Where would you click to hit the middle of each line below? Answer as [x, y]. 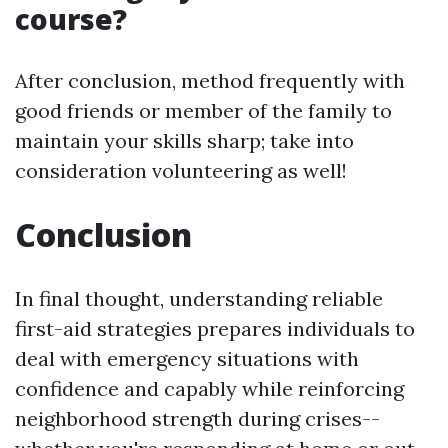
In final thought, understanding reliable [199, 299]
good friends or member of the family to [203, 111]
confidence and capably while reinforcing [209, 389]
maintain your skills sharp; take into [184, 141]
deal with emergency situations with [187, 359]
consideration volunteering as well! [181, 171]
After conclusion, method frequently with [210, 81]
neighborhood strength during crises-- [197, 419]
